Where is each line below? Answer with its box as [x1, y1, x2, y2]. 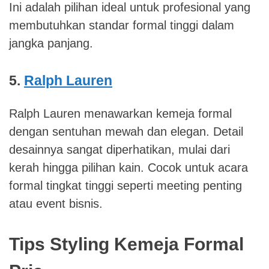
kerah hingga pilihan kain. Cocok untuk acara [9, 160, 248, 174]
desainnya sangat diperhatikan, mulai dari [9, 142, 230, 156]
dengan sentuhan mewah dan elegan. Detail [9, 124, 243, 138]
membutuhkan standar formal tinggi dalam [9, 18, 234, 32]
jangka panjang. [9, 36, 93, 50]
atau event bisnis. [9, 196, 103, 210]
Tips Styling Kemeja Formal [9, 234, 244, 254]
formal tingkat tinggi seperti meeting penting [9, 178, 242, 192]
